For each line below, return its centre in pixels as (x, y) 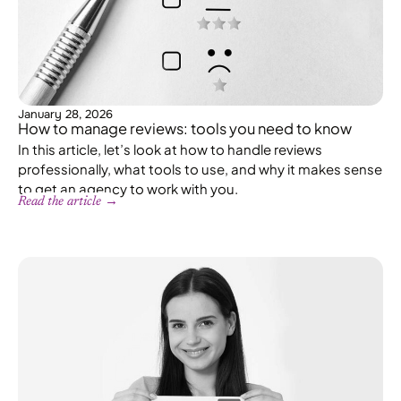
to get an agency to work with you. (128, 189)
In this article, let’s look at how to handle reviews (170, 149)
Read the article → (68, 202)
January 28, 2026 (65, 115)
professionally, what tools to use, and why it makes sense (200, 169)
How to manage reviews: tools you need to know (185, 129)
